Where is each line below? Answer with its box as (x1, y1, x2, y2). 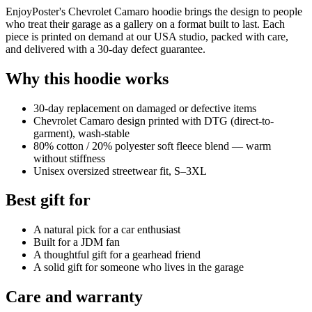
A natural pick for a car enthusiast (33, 224, 180, 236)
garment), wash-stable (33, 127, 130, 139)
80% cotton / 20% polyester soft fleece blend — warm (33, 139, 271, 152)
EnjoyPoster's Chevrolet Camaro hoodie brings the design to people (6, 5, 302, 17)
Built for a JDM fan (33, 236, 120, 249)
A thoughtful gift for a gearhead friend (33, 249, 201, 261)
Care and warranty (6, 288, 143, 306)
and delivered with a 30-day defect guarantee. (6, 42, 205, 55)
